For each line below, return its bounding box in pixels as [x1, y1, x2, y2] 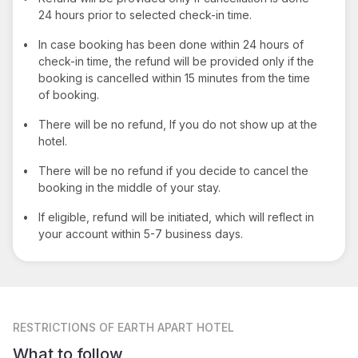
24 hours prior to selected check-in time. [38, 7, 252, 22]
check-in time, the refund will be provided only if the [38, 54, 314, 68]
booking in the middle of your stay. [38, 180, 221, 194]
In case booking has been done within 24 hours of [38, 37, 304, 51]
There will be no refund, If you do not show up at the [38, 117, 317, 131]
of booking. [38, 87, 99, 101]
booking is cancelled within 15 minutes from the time [38, 70, 310, 85]
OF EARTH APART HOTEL [99, 320, 234, 334]
